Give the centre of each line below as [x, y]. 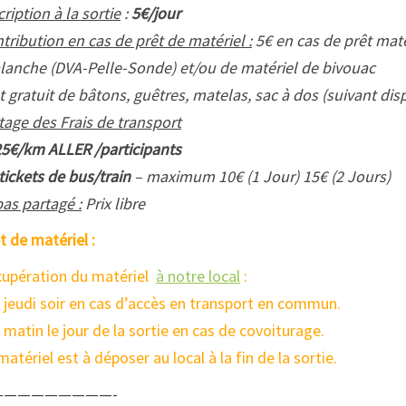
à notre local [198, 276]
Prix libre [113, 204]
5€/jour [156, 14]
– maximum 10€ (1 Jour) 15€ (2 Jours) [262, 177]
